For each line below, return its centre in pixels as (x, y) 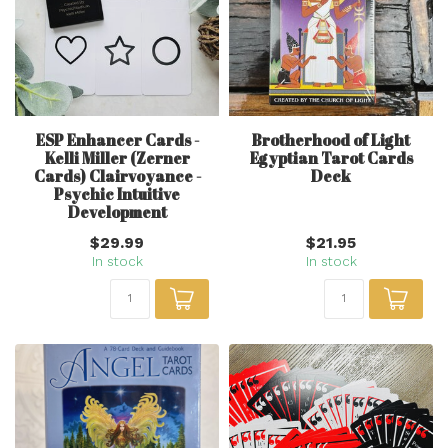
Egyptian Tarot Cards (331, 157)
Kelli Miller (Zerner (117, 157)
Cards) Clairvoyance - (117, 175)
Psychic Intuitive (117, 193)
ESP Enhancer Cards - (117, 139)
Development (117, 211)
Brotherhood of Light (331, 139)
